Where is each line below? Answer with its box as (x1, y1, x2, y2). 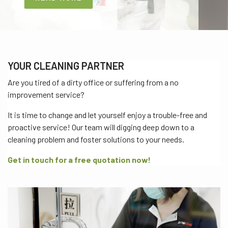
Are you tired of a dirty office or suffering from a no (8, 77, 179, 87)
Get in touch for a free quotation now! (8, 155, 151, 164)
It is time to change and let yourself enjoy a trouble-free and (8, 110, 207, 120)
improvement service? (8, 90, 84, 99)
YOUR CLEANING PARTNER (8, 60, 124, 72)
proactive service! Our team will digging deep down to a (8, 122, 194, 132)
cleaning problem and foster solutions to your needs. (8, 134, 184, 144)
